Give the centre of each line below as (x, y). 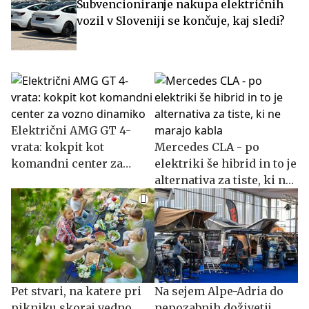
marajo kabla (191, 197)
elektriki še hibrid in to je (226, 164)
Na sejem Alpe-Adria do (219, 291)
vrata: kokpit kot (58, 147)
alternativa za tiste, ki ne (223, 180)
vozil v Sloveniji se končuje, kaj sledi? (181, 21)
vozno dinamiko (57, 180)
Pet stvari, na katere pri (76, 291)
